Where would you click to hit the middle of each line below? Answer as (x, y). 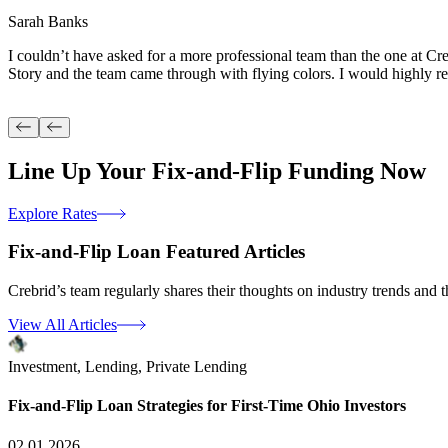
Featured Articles (235, 252)
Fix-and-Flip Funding (263, 170)
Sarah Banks (48, 21)
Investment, (46, 367)
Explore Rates (52, 213)
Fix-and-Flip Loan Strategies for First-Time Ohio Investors (207, 406)
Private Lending (196, 367)
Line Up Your (80, 170)
